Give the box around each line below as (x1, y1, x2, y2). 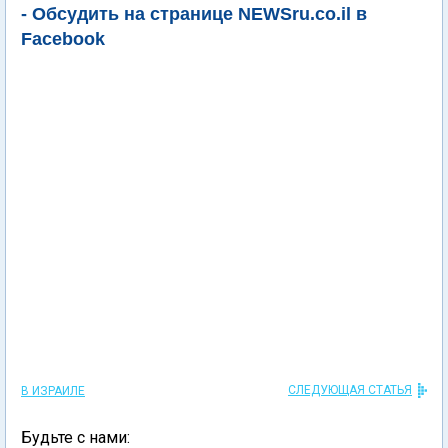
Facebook (21, 29, 105, 49)
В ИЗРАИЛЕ (21, 384, 85, 398)
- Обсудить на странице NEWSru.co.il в (21, 4, 367, 24)
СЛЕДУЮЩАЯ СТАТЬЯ (288, 383, 412, 397)
